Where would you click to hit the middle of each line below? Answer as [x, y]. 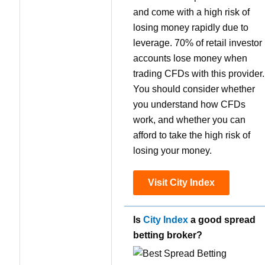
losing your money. [172, 151]
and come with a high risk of [191, 12]
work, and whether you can [189, 120]
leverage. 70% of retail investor [198, 43]
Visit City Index [181, 183]
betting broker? [168, 235]
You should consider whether [194, 89]
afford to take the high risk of [192, 135]
